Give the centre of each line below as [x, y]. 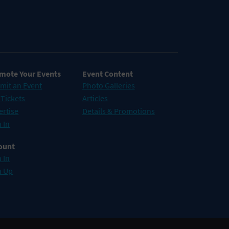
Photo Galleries [108, 85]
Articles [95, 98]
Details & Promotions [118, 111]
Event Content [107, 74]
